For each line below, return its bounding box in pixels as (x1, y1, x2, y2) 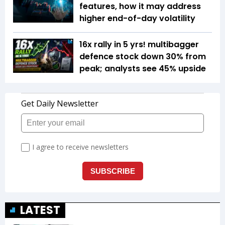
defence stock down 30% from (79, 51, 206, 63)
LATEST (20, 202, 60, 218)
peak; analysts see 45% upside (79, 63, 206, 75)
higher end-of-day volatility (79, 13, 195, 25)
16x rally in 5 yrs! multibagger (79, 39, 199, 51)
